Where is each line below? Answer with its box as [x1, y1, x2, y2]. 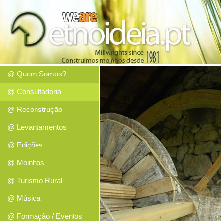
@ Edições [7, 141, 43, 149]
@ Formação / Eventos [7, 212, 82, 220]
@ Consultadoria [7, 87, 61, 96]
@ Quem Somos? [7, 70, 66, 78]
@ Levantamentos [7, 123, 67, 131]
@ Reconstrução [7, 105, 62, 113]
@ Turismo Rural [7, 176, 62, 184]
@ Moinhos [7, 158, 44, 167]
